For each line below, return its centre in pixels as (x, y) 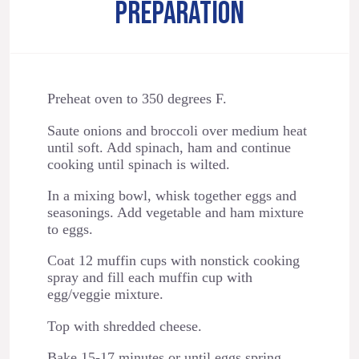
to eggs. (70, 230)
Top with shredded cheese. (124, 326)
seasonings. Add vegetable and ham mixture (175, 213)
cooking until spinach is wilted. (138, 164)
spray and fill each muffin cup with (149, 278)
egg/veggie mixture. (105, 294)
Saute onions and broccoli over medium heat (177, 130)
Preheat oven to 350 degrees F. (137, 99)
